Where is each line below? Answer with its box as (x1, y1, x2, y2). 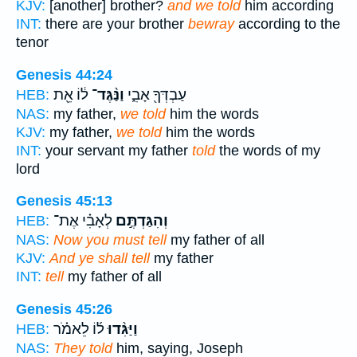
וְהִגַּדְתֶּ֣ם (112, 212, 168, 230)
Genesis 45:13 (16, 193, 112, 210)
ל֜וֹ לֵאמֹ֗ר (53, 320, 104, 338)
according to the (234, 16, 340, 33)
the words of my (215, 142, 320, 159)
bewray (188, 16, 234, 33)
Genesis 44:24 (16, 66, 112, 83)
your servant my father (41, 142, 192, 159)
